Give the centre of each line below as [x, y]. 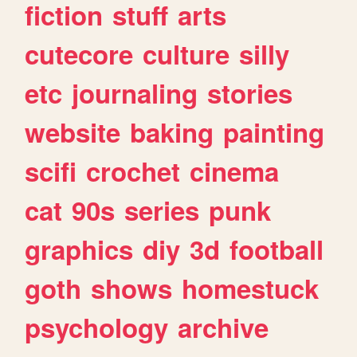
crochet [133, 171]
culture [186, 53]
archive [224, 327]
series [162, 210]
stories [250, 92]
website [73, 131]
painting [274, 131]
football [277, 249]
